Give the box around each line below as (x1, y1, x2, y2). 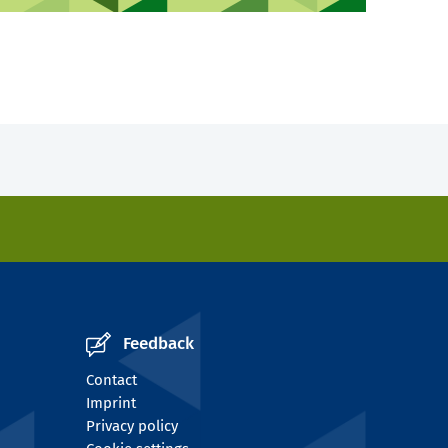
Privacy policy (86, 417, 178, 436)
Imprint (86, 394, 136, 413)
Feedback (123, 333, 194, 355)
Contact (86, 371, 137, 390)
